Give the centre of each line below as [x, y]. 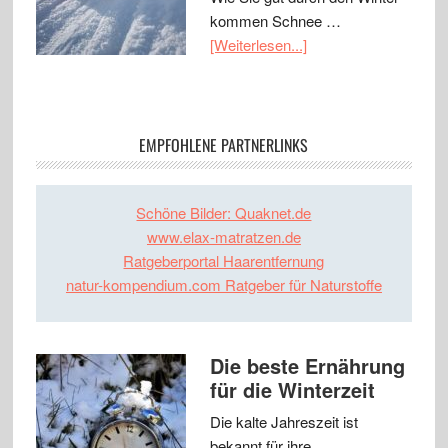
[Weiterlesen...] [258, 45]
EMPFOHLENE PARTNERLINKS [224, 145]
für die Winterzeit [292, 390]
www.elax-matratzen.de [223, 237]
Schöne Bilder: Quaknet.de [224, 213]
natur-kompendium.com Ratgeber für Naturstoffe [223, 285]
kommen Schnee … [275, 21]
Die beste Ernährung [307, 366]
